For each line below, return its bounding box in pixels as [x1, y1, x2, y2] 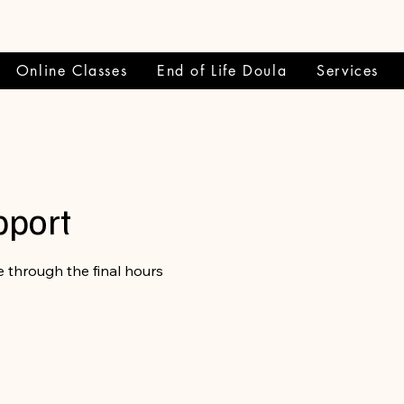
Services [317, 61, 380, 80]
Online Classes [15, 61, 128, 80]
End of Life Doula [157, 61, 288, 80]
